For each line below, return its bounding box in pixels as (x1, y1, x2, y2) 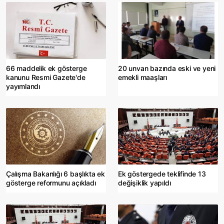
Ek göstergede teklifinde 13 (118, 169, 206, 178)
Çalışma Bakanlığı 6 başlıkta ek (6, 169, 105, 178)
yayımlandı (6, 81, 40, 90)
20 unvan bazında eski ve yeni (118, 63, 216, 72)
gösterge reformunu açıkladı (6, 178, 96, 187)
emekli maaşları (118, 72, 167, 81)
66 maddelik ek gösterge (6, 63, 87, 72)
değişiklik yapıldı (118, 178, 171, 187)
